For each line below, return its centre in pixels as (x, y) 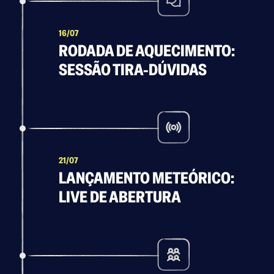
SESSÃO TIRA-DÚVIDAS (133, 70)
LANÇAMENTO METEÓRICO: (146, 178)
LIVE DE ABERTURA (120, 197)
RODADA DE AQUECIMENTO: (147, 51)
